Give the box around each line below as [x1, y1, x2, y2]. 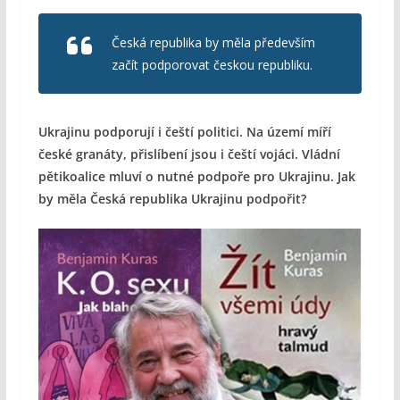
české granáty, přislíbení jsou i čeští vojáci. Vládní [37, 146, 340, 163]
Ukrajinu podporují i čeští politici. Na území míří [37, 123, 331, 141]
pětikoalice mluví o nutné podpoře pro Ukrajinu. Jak [37, 168, 355, 186]
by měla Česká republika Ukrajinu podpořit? [37, 190, 306, 208]
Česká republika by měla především [111, 34, 315, 52]
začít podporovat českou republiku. [111, 56, 312, 74]
